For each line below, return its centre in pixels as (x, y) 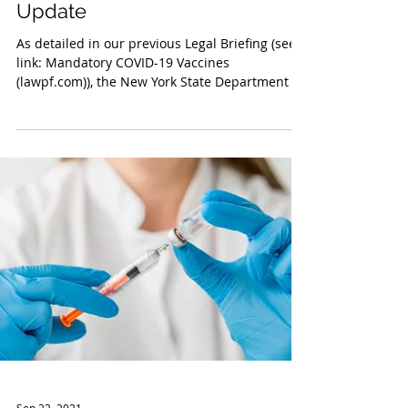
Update (51, 120)
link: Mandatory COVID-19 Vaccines (123, 172)
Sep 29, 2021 (49, 47)
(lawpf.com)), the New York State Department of (160, 191)
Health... (42, 210)
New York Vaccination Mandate (160, 93)
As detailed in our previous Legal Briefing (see (156, 153)
